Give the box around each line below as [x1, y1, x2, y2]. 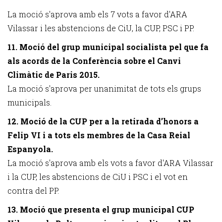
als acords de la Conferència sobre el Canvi [7, 55, 181, 66]
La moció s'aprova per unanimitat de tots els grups [7, 83, 201, 94]
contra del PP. [7, 185, 59, 196]
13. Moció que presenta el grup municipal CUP [7, 204, 194, 215]
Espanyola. [7, 144, 53, 154]
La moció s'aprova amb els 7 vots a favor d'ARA [7, 9, 187, 19]
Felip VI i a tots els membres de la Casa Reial [7, 130, 190, 140]
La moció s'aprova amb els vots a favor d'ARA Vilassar [7, 158, 214, 168]
